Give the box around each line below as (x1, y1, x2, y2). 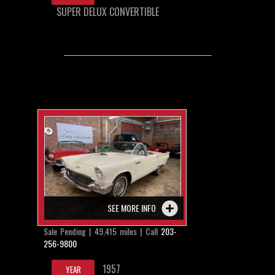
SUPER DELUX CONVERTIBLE (56, 4, 159, 19)
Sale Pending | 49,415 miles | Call (43, 224, 161, 238)
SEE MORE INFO (107, 201, 156, 214)
